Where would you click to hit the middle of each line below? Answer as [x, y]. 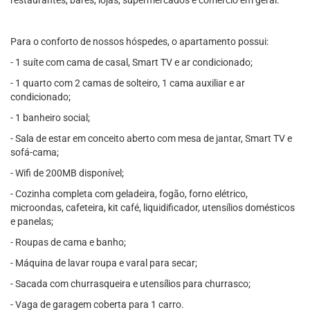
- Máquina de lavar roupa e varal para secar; [104, 263]
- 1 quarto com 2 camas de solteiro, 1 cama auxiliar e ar [128, 83]
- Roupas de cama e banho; [68, 242]
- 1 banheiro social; [50, 118]
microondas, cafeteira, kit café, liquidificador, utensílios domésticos [153, 208]
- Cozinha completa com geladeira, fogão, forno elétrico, [129, 194]
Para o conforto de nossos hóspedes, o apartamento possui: [139, 42]
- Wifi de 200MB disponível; [67, 173]
